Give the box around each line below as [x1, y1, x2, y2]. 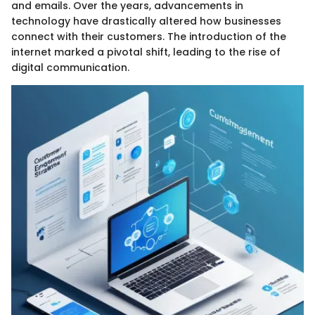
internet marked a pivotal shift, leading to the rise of [11, 44, 281, 59]
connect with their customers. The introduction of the [11, 29, 286, 44]
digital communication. [11, 60, 129, 75]
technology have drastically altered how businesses [11, 13, 281, 28]
